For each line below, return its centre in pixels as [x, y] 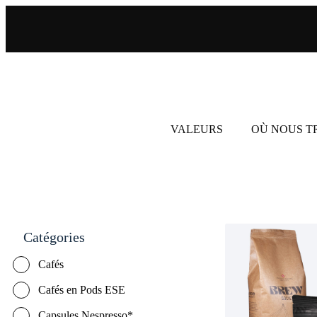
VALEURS [197, 129]
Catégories [54, 237]
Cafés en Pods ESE [82, 290]
